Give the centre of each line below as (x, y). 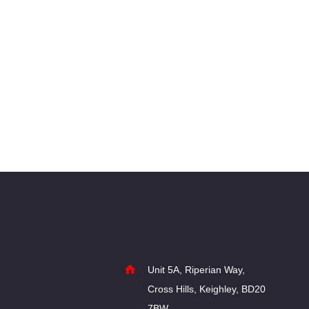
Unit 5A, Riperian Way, (196, 270)
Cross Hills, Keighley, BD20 (207, 289)
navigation (181, 68)
